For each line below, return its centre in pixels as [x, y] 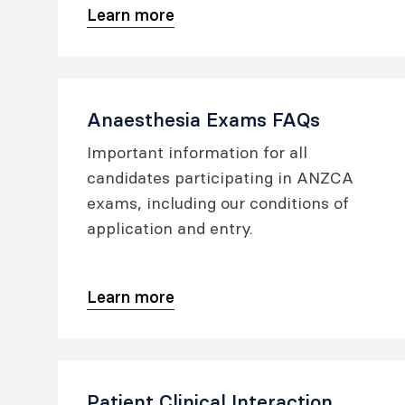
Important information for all [197, 152]
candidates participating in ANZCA [220, 178]
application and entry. [170, 228]
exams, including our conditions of [218, 203]
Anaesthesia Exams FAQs [203, 120]
